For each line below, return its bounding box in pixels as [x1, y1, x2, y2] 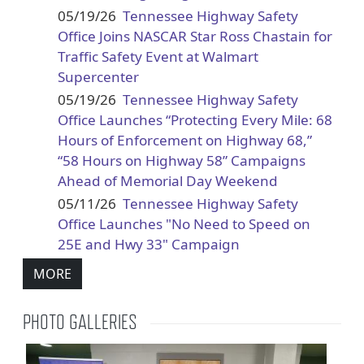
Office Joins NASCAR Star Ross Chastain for [57, 26, 332, 45]
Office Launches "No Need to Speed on [57, 214, 310, 234]
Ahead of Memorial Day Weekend [57, 171, 278, 190]
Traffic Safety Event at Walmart [57, 46, 258, 66]
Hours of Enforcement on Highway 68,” [57, 130, 312, 149]
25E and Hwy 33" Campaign [57, 235, 240, 254]
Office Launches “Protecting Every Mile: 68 [57, 110, 332, 129]
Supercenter [57, 67, 139, 86]
